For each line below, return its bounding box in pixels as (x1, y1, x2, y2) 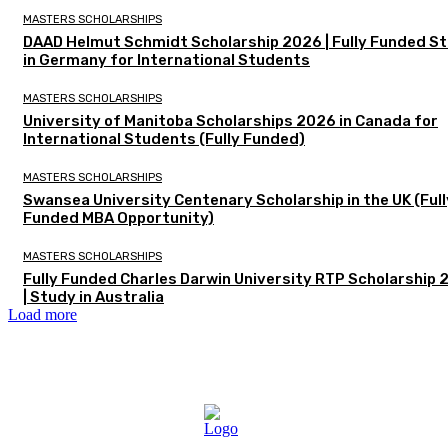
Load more (8, 305, 77, 323)
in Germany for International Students (23, 50, 310, 69)
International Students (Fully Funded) (23, 129, 305, 148)
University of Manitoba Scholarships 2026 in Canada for (23, 111, 438, 130)
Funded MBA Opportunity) (23, 208, 214, 227)
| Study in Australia (23, 287, 164, 306)
